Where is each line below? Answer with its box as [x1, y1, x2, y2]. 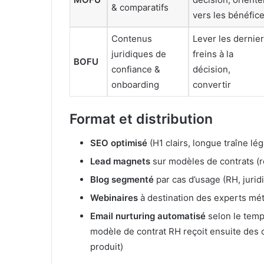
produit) [90, 240, 123, 252]
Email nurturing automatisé [90, 210, 206, 222]
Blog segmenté [90, 173, 154, 185]
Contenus [111, 32, 152, 44]
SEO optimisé [90, 137, 147, 148]
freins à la [193, 48, 233, 60]
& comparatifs [111, 1, 169, 13]
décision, [193, 63, 230, 75]
